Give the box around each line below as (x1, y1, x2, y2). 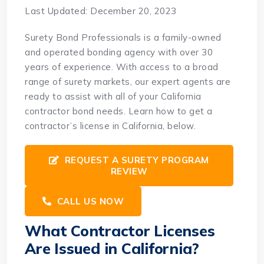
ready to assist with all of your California (25, 91, 202, 103)
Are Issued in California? (25, 239, 200, 258)
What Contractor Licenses (25, 222, 215, 240)
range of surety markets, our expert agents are (25, 76, 231, 88)
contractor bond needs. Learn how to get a (25, 105, 213, 117)
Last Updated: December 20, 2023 (25, 5, 177, 17)
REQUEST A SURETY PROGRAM (62, 154, 209, 166)
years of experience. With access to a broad (25, 61, 219, 73)
